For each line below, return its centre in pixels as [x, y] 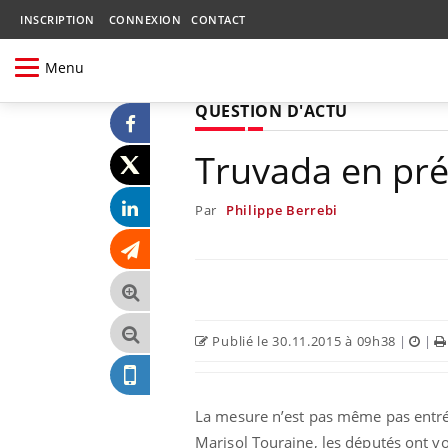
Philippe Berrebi [282, 209]
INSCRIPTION [57, 19]
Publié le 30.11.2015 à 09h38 [302, 340]
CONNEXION [144, 19]
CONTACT [218, 19]
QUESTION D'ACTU [271, 110]
